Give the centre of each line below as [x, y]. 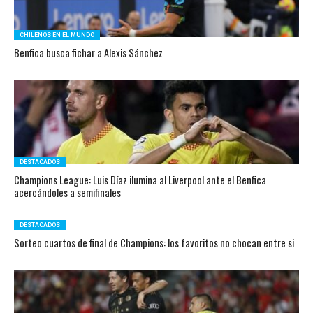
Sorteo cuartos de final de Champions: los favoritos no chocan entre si [154, 243]
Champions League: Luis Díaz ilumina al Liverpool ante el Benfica [140, 180]
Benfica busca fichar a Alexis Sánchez [88, 53]
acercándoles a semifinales [67, 192]
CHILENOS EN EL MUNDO [57, 35]
